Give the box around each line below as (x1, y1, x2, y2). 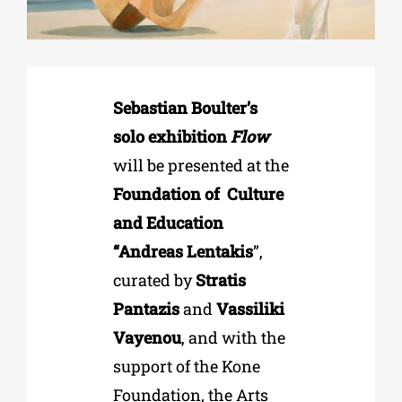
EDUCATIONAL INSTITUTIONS (19, 106, 167, 120)
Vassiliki (215, 297, 284, 319)
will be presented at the (112, 153, 289, 176)
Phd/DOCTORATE (19, 47, 103, 61)
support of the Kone (112, 354, 260, 377)
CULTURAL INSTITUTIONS (19, 165, 146, 179)
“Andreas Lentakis (112, 240, 253, 262)
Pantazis (112, 297, 179, 319)
